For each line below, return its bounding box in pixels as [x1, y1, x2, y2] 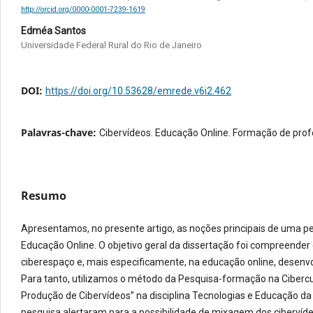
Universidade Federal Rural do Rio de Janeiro [21, 39, 202, 50]
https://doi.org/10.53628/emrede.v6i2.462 [45, 85, 231, 96]
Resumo [21, 187, 66, 203]
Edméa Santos [21, 24, 86, 36]
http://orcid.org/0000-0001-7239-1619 [21, 4, 145, 14]
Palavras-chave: [21, 125, 99, 139]
